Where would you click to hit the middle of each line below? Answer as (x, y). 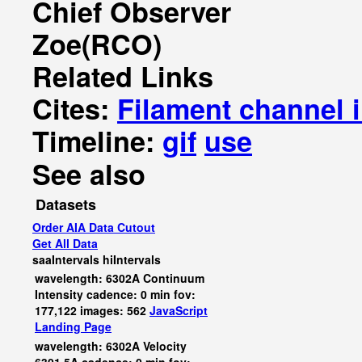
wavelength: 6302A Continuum (120, 278)
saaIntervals (66, 259)
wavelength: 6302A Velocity (111, 346)
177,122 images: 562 (92, 310)
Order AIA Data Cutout (94, 227)
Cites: (75, 108)
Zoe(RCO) (97, 44)
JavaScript (179, 310)
